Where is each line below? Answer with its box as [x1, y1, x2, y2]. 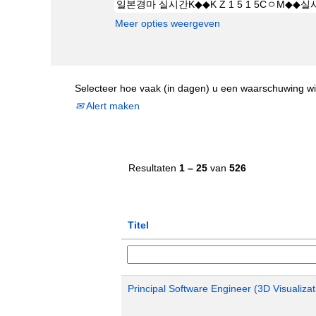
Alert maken [84, 99, 140, 111]
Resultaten [128, 162, 179, 174]
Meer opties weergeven [115, 17, 220, 29]
